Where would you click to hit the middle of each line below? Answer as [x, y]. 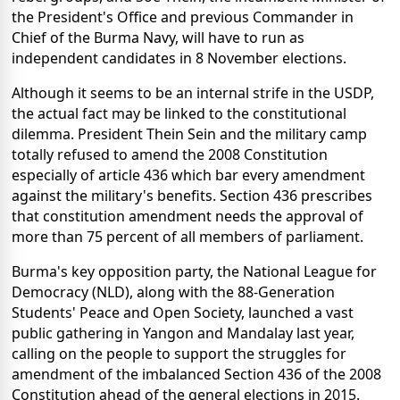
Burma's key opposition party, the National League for [194, 271]
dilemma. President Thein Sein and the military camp [189, 133]
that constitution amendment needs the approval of [187, 216]
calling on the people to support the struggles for [179, 353]
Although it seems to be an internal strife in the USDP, [193, 92]
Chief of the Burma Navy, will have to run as [158, 37]
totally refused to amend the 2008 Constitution [170, 154]
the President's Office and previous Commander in [183, 17]
